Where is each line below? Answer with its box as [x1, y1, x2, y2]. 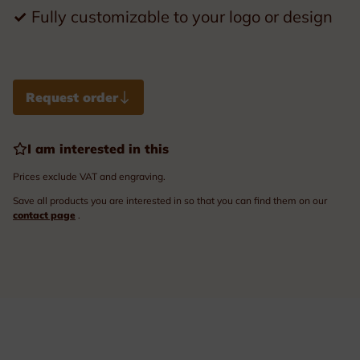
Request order [26, 88, 118, 105]
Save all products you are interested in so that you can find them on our [13, 194, 327, 207]
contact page [13, 209, 76, 221]
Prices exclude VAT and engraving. [13, 170, 166, 182]
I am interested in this [27, 140, 169, 157]
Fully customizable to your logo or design [27, 6, 333, 27]
